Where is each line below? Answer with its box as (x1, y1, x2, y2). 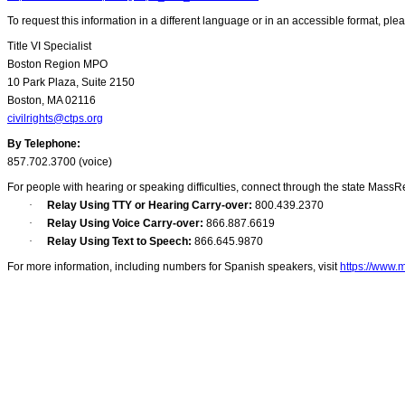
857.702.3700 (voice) (7, 155, 112, 169)
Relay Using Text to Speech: (47, 235, 194, 249)
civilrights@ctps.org (7, 112, 103, 126)
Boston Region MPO (7, 58, 108, 71)
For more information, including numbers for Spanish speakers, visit (7, 260, 340, 274)
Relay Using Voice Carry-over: (47, 217, 206, 231)
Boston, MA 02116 (7, 94, 96, 108)
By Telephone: (7, 137, 80, 151)
